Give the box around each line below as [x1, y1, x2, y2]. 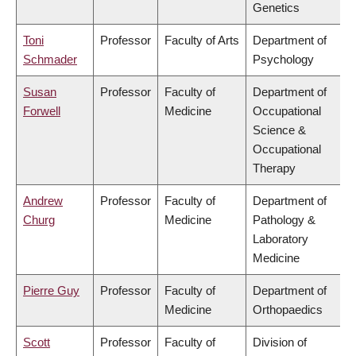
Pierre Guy [23, 284, 79, 298]
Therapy [253, 161, 296, 176]
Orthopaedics [253, 303, 323, 317]
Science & [253, 123, 306, 137]
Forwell [23, 104, 60, 118]
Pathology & [253, 213, 315, 227]
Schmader [23, 52, 77, 67]
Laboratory [253, 232, 308, 246]
